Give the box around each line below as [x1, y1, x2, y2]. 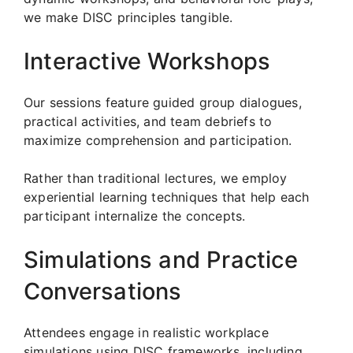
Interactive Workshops [24, 46, 271, 75]
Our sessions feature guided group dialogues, [24, 94, 302, 110]
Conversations [24, 277, 182, 305]
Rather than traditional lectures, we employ [24, 169, 288, 186]
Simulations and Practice [24, 245, 298, 273]
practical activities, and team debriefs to [24, 113, 273, 129]
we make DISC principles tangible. [24, 9, 233, 25]
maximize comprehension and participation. [24, 132, 292, 148]
